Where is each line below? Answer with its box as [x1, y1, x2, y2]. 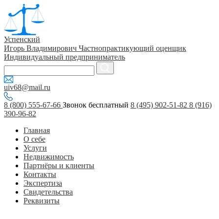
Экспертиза [23, 179, 62, 187]
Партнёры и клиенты [23, 161, 94, 170]
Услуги [23, 144, 47, 152]
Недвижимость [23, 153, 74, 161]
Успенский [4, 35, 40, 44]
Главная [23, 126, 50, 134]
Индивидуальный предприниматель [4, 53, 125, 61]
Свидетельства [23, 188, 73, 196]
